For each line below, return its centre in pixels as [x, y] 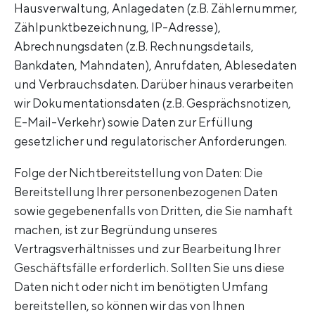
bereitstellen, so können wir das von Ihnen [129, 305]
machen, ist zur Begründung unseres [116, 229]
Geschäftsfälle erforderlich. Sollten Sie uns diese [149, 267]
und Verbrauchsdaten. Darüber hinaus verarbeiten [154, 84]
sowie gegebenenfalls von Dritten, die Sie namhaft [153, 210]
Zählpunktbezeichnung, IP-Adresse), [117, 27]
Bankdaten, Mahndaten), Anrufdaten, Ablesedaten [155, 65]
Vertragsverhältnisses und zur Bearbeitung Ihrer [147, 248]
